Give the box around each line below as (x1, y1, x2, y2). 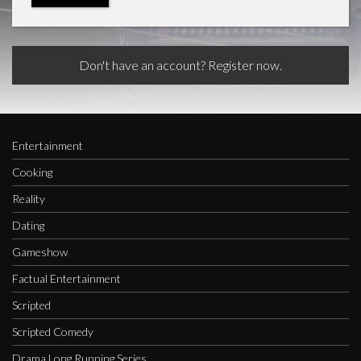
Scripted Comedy (12, 325, 93, 339)
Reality (12, 192, 45, 206)
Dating (12, 218, 44, 233)
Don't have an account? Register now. (79, 57, 282, 73)
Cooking (12, 165, 52, 180)
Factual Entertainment (12, 272, 121, 286)
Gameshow (12, 245, 68, 259)
